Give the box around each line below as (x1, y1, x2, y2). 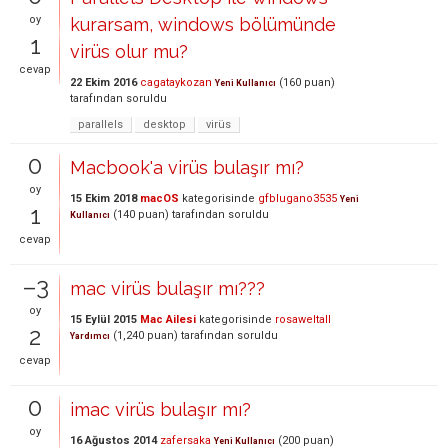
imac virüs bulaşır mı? (70, 398, 251, 420)
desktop (143, 117, 186, 131)
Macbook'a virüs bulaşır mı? (70, 156, 304, 178)
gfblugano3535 (258, 191, 337, 205)
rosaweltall (275, 312, 331, 326)
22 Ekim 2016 (70, 75, 137, 89)
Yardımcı (70, 330, 110, 341)
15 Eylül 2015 (70, 312, 137, 326)
